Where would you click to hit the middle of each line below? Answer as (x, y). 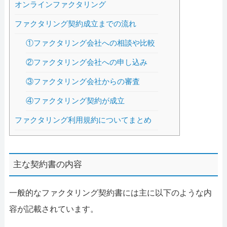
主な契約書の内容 (48, 165)
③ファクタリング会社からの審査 (83, 82)
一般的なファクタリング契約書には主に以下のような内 (110, 193)
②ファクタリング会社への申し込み (87, 62)
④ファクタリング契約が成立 (75, 101)
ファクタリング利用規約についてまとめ (83, 120)
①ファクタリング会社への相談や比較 (91, 43)
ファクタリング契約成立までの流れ (75, 24)
